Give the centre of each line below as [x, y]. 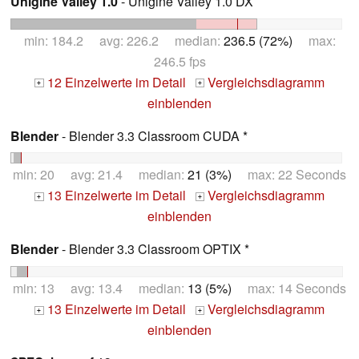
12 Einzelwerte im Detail [115, 82]
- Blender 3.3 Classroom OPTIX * [154, 249]
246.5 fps [179, 61]
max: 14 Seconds [289, 288]
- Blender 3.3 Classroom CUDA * [153, 135]
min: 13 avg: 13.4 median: [100, 288]
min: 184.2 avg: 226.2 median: [123, 40]
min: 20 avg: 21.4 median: [100, 175]
